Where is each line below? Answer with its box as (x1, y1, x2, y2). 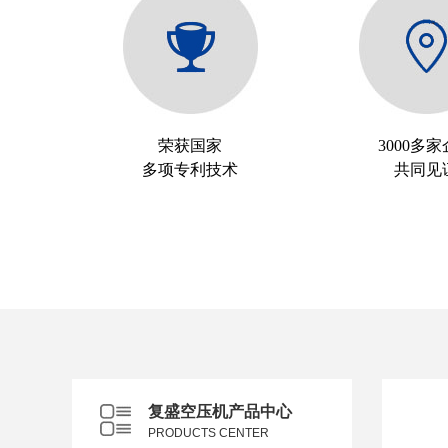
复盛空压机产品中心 (148, 403, 292, 420)
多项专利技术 (142, 161, 238, 178)
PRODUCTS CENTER (148, 426, 269, 440)
